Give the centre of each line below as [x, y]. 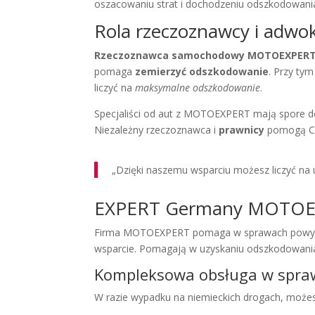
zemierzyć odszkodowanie [202, 72]
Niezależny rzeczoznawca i [157, 130]
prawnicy [242, 130]
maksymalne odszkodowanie [198, 88]
